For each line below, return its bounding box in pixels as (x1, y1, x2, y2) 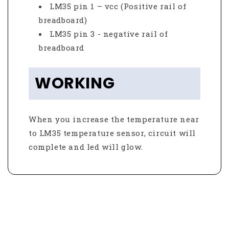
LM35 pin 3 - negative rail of (50, 28, 168, 39)
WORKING (35, 72, 115, 94)
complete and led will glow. (29, 141, 143, 152)
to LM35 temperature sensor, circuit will (29, 127, 196, 138)
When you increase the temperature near (29, 113, 199, 124)
